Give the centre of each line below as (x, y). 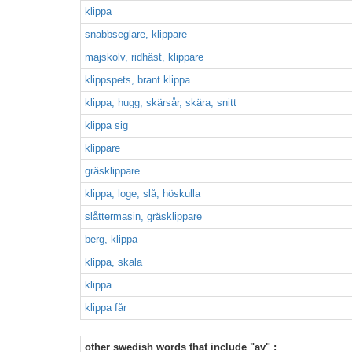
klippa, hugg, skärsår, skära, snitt (161, 103)
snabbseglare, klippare (136, 34)
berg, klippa (111, 239)
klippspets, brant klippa (137, 80)
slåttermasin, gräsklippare (143, 216)
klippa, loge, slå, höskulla (143, 194)
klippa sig (106, 125)
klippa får (106, 308)
